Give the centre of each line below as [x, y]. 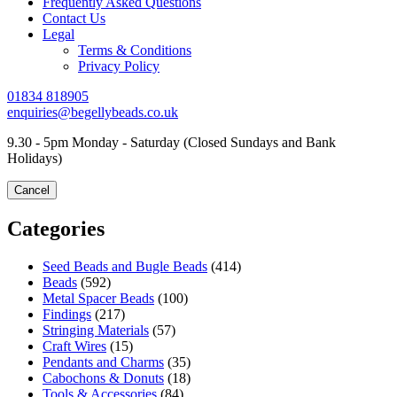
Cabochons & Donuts [103, 378]
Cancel [32, 190]
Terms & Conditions [135, 50]
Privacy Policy [119, 66]
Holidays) [35, 158]
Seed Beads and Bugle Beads [125, 266]
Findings [67, 314]
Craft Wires [74, 346]
